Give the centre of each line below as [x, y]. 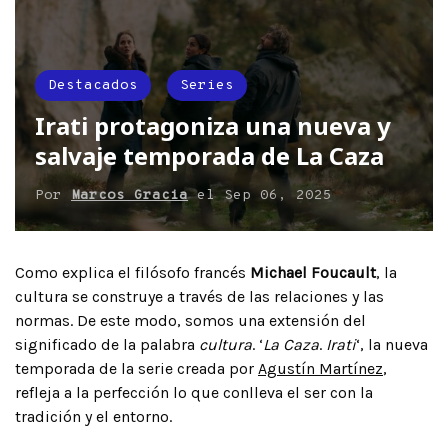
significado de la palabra [107, 344]
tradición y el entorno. [93, 416]
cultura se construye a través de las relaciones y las [199, 296]
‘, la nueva [392, 344]
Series [207, 85]
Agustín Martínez [320, 368]
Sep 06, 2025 [278, 195]
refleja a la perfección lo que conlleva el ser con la [194, 392]
